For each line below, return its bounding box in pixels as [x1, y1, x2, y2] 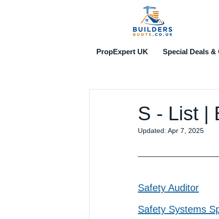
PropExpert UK [96, 47, 148, 56]
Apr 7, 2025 [168, 127, 204, 134]
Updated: [138, 127, 168, 134]
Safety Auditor [138, 182, 199, 193]
